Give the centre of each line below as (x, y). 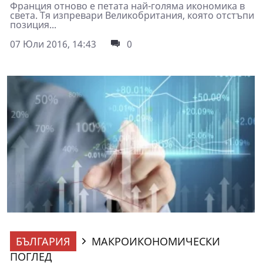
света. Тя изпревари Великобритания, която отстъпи (132, 15)
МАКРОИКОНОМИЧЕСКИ (156, 242)
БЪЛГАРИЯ (43, 242)
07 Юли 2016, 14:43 (53, 44)
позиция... (33, 24)
